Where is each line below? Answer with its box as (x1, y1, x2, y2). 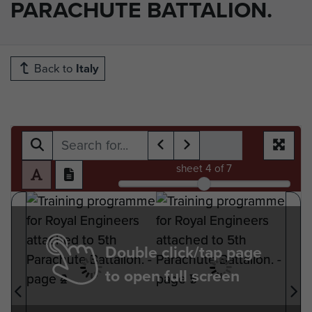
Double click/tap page (105, 240, 262, 264)
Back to (31, 59, 76, 77)
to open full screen (105, 263, 240, 288)
